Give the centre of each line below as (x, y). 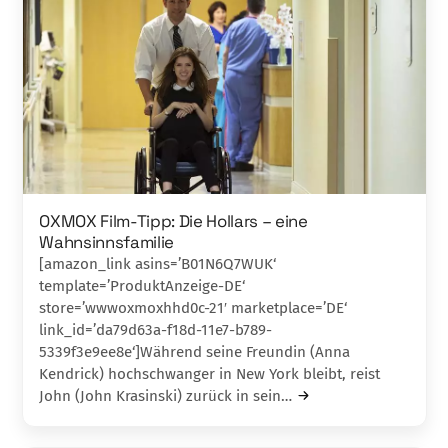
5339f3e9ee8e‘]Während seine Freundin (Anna (195, 351)
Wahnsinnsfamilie (107, 241)
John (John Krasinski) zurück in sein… (166, 395)
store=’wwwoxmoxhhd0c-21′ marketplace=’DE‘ (193, 307)
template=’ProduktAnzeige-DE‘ (142, 285)
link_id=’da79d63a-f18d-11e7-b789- (156, 329)
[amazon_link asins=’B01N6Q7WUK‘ (158, 263)
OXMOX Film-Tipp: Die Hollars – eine (173, 220)
